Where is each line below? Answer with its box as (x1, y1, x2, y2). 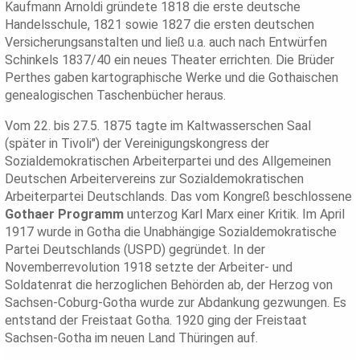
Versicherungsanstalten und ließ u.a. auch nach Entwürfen (5, 35, 328, 51)
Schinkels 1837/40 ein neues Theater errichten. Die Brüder (5, 52, 335, 68)
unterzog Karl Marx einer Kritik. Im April (127, 207, 346, 223)
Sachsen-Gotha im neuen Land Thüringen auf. (5, 330, 259, 346)
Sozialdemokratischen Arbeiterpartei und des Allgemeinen (5, 153, 332, 170)
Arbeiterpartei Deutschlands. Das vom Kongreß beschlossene (5, 189, 353, 205)
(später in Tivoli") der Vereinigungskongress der (5, 136, 270, 152)
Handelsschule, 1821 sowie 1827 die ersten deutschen (5, 17, 315, 33)
